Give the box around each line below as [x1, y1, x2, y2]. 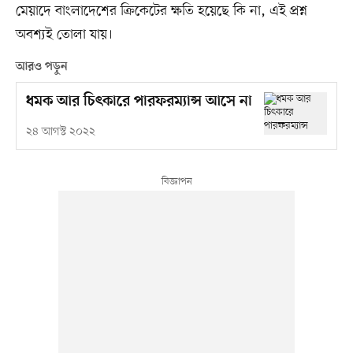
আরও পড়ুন [15, 60, 68, 75]
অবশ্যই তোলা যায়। [15, 25, 113, 45]
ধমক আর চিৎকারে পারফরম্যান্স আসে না [25, 93, 252, 112]
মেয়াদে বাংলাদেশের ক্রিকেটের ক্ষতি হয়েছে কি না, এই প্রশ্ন [15, 2, 307, 21]
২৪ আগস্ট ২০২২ [25, 124, 95, 140]
